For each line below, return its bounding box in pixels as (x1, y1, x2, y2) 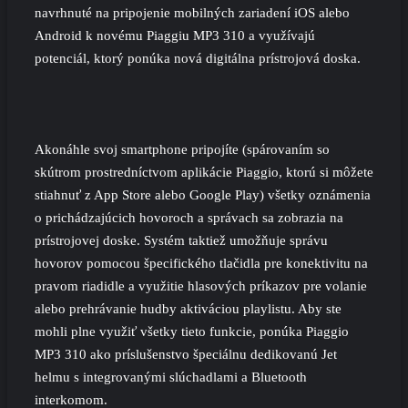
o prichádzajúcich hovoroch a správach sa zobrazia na (35, 210, 343, 226)
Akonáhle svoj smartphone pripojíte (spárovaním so (35, 142, 330, 158)
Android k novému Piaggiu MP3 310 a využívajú (35, 28, 315, 44)
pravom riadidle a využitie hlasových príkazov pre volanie (35, 279, 367, 294)
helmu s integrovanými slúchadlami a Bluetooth (35, 370, 307, 385)
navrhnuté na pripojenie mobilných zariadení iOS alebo (35, 5, 350, 21)
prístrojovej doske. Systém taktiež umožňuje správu (35, 233, 328, 249)
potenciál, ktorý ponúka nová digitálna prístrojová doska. (35, 51, 361, 66)
